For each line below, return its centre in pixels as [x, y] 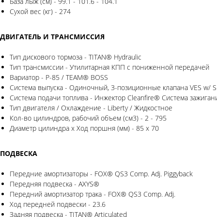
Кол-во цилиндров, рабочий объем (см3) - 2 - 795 [88, 118]
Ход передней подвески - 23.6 [58, 204]
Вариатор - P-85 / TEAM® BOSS [59, 77]
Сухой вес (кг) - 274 [40, 12]
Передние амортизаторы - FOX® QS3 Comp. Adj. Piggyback [101, 174]
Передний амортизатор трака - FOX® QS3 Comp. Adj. [93, 194]
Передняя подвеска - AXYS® [54, 184]
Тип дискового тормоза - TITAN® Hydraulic [76, 57]
